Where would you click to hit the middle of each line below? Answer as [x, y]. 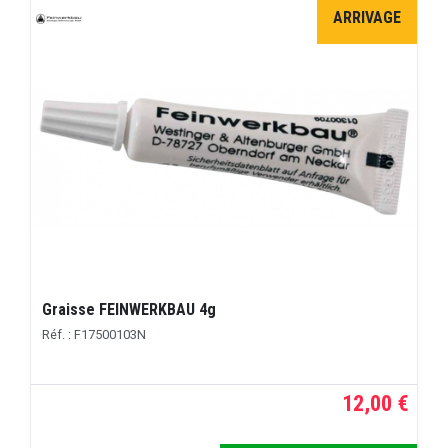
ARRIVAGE [367, 18]
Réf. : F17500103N [94, 335]
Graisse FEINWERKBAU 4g [129, 310]
